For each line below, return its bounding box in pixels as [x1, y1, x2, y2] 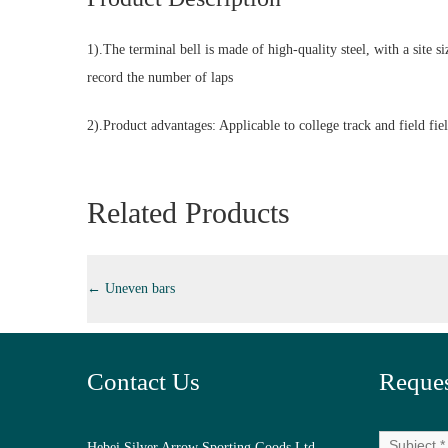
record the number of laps [87, 70, 233, 85]
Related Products [87, 196, 290, 229]
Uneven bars [101, 281, 175, 296]
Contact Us [87, 368, 200, 395]
